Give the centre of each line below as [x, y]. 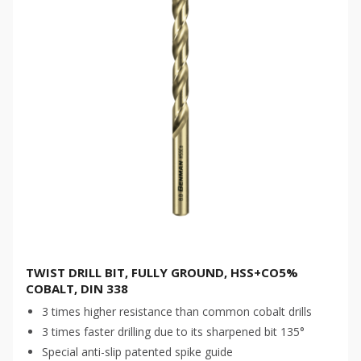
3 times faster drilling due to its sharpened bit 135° [173, 332]
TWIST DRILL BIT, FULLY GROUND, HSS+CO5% [162, 272]
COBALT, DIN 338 [77, 288]
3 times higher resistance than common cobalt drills [177, 311]
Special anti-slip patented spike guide [137, 352]
